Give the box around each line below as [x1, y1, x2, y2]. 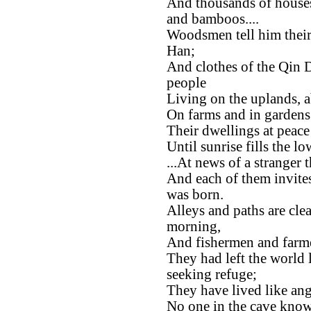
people [167, 75, 206, 91]
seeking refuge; [167, 267, 257, 283]
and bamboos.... [167, 11, 259, 27]
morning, [167, 219, 221, 235]
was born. [167, 187, 224, 203]
